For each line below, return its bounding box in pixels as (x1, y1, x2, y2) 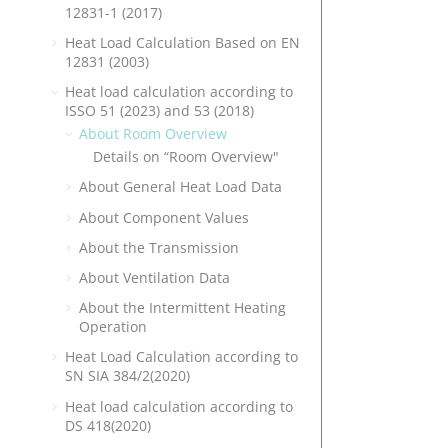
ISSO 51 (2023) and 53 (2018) (65, 100, 254, 120)
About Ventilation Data (79, 268, 230, 287)
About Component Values (79, 207, 249, 227)
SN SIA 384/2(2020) (65, 366, 190, 386)
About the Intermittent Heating (79, 298, 286, 318)
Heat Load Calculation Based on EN (65, 32, 300, 52)
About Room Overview (79, 124, 227, 144)
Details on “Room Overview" (93, 147, 279, 167)
